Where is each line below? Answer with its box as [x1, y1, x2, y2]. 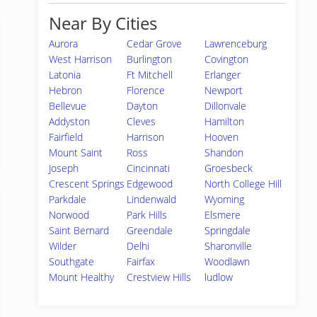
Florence [127, 83, 166, 97]
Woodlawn [204, 255, 250, 268]
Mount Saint [49, 146, 103, 159]
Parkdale [49, 192, 86, 206]
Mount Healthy [49, 270, 114, 284]
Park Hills [127, 208, 168, 221]
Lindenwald [127, 192, 177, 206]
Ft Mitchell [127, 68, 173, 81]
